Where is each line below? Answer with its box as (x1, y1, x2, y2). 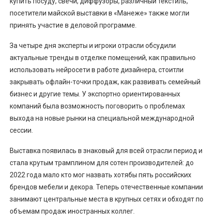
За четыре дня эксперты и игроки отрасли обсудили (10, 42, 176, 49)
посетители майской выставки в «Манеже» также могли (10, 9, 189, 17)
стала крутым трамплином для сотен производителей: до (10, 159, 194, 167)
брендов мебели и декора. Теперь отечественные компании (10, 183, 203, 191)
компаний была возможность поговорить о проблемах (10, 102, 185, 110)
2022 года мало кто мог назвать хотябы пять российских (10, 171, 191, 179)
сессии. (10, 126, 33, 134)
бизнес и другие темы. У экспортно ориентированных (10, 90, 180, 98)
